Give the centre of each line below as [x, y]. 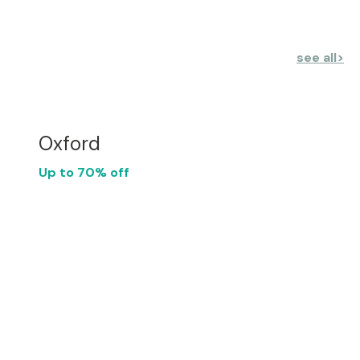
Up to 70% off [84, 172]
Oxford [70, 143]
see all [317, 57]
